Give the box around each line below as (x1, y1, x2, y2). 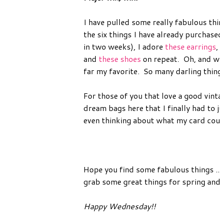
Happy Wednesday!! (83, 200, 156, 212)
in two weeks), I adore (83, 40, 165, 52)
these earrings (165, 40, 216, 52)
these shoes (99, 53, 141, 64)
